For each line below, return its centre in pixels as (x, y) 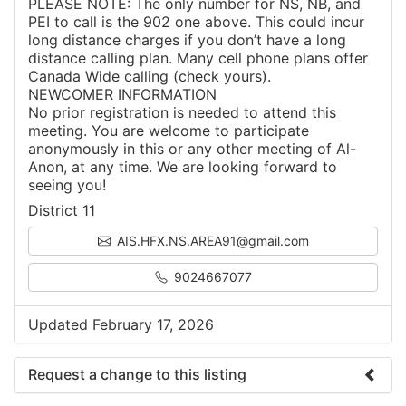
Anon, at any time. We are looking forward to (183, 166)
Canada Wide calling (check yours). (150, 76)
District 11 (62, 210)
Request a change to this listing (137, 374)
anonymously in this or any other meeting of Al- (192, 148)
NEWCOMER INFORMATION (122, 94)
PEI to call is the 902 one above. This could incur (196, 21)
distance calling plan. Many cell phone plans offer (198, 58)
